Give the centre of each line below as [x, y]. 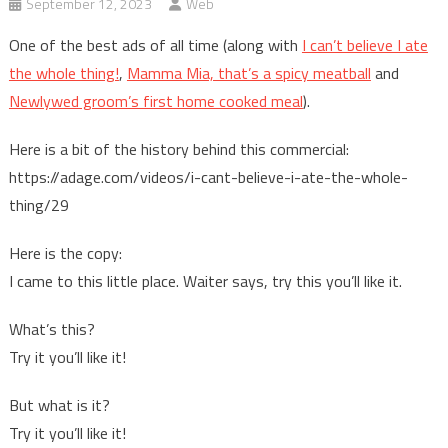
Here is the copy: [65, 253]
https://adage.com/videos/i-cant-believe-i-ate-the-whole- [208, 177]
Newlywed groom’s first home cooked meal [155, 101]
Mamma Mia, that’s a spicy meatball [248, 73]
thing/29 [38, 205]
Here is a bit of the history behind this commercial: [178, 149]
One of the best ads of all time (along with [155, 45]
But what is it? [59, 405]
